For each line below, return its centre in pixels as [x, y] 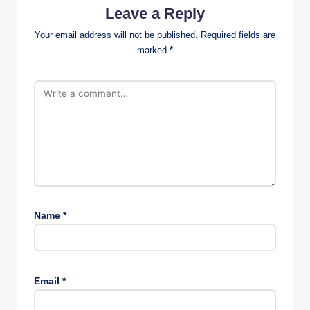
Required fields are [238, 35]
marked [153, 50]
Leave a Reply [155, 14]
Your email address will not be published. [116, 35]
